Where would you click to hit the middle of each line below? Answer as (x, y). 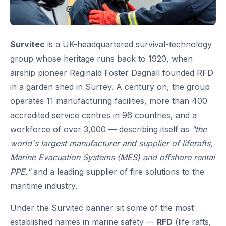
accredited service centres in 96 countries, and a (103, 115)
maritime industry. (44, 185)
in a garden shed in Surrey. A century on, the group (110, 87)
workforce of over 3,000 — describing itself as (101, 129)
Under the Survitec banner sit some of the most (102, 208)
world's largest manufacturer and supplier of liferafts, (111, 143)
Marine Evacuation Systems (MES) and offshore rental (112, 157)
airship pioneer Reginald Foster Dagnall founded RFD (112, 72)
